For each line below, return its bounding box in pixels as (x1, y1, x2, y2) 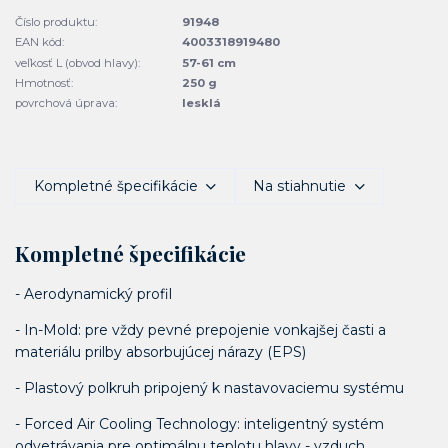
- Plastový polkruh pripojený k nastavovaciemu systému (15, 379, 404, 398)
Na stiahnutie (253, 177, 347, 196)
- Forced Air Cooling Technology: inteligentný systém (15, 415, 384, 434)
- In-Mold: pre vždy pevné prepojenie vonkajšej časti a (15, 321, 386, 340)
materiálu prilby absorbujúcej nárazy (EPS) (15, 343, 306, 362)
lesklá (182, 96, 222, 111)
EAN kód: (15, 35, 64, 50)
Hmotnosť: (15, 76, 73, 91)
